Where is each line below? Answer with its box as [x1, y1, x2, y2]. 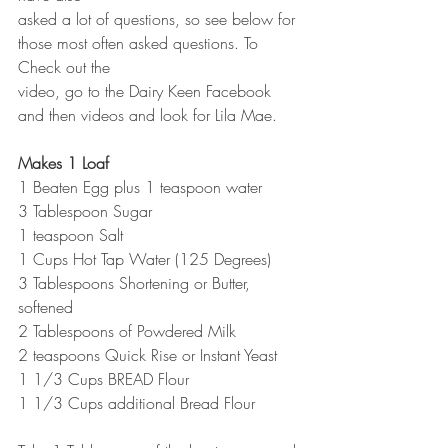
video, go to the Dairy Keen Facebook [18, 79, 276, 102]
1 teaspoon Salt [18, 223, 123, 246]
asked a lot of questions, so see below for [18, 7, 300, 30]
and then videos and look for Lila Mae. [18, 103, 277, 126]
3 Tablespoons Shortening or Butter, [18, 271, 255, 294]
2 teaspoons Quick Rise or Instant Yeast [18, 343, 277, 366]
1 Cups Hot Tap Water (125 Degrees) [18, 247, 271, 270]
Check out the [18, 55, 110, 78]
